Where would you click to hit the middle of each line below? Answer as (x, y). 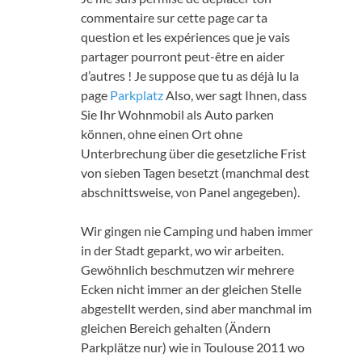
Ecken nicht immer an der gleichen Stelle (191, 288)
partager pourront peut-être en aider (183, 56)
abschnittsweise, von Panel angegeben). (190, 192)
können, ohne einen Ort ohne (162, 133)
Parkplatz (137, 95)
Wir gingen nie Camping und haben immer (197, 230)
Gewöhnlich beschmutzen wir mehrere (187, 269)
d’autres (103, 75)
